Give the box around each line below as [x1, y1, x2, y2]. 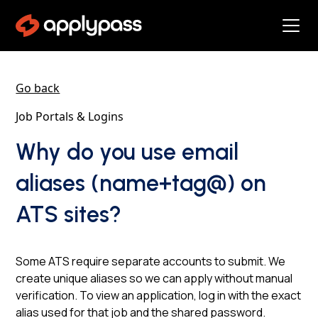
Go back [16, 80, 60, 96]
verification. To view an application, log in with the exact [16, 287, 302, 303]
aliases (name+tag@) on [16, 170, 267, 197]
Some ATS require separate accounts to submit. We [16, 253, 286, 269]
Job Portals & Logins [16, 109, 124, 124]
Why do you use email [16, 138, 239, 165]
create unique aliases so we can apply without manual [16, 270, 293, 286]
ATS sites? [16, 201, 122, 228]
